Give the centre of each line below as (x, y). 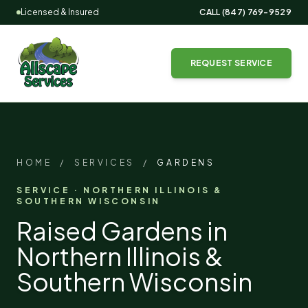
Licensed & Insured (60, 12)
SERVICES (104, 163)
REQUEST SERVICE (231, 63)
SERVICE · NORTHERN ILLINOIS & (120, 190)
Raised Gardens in (122, 231)
